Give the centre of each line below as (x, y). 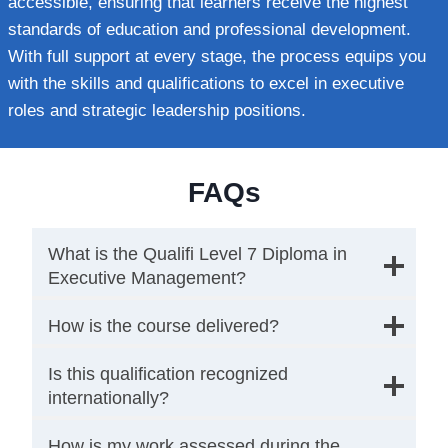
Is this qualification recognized (168, 373)
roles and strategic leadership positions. (157, 110)
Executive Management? (147, 277)
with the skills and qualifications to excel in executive (206, 83)
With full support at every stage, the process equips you (217, 56)
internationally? (108, 397)
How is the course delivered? (163, 325)
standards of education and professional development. (209, 29)
